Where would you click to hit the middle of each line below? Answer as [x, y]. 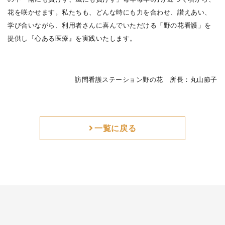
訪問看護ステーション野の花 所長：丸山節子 [146, 80]
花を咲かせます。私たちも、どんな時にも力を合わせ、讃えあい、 [109, 13]
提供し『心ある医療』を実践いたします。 [72, 39]
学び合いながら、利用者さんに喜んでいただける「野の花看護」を [109, 26]
